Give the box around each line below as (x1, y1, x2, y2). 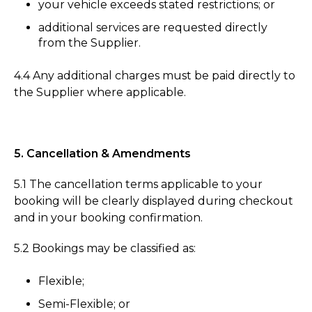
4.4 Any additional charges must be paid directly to (14, 68, 295, 82)
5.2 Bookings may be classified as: (14, 241, 196, 255)
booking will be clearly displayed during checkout (14, 194, 293, 208)
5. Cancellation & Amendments (14, 146, 191, 160)
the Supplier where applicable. (14, 85, 186, 99)
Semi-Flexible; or (38, 297, 131, 311)
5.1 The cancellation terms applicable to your (14, 177, 263, 191)
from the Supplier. (38, 36, 141, 49)
